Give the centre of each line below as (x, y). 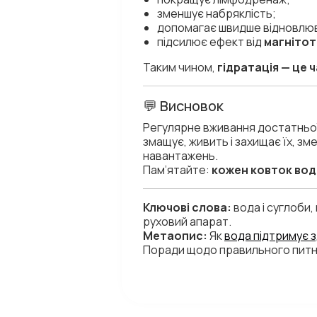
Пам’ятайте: (177, 170)
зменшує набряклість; (217, 13)
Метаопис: (175, 236)
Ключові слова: (187, 207)
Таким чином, (180, 67)
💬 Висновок (183, 106)
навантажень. (180, 156)
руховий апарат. (187, 221)
